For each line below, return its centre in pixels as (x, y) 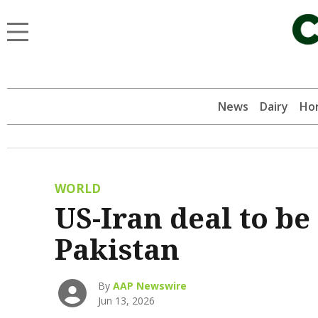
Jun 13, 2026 (127, 301)
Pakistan (117, 249)
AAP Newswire (150, 286)
